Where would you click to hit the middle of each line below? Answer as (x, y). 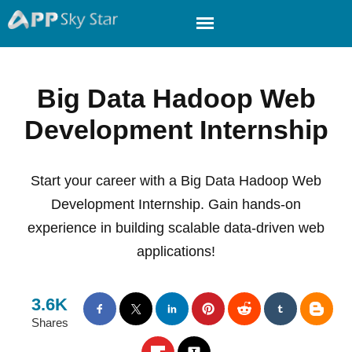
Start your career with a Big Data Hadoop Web (176, 181)
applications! (176, 251)
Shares (49, 323)
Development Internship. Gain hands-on (176, 204)
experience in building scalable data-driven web (176, 228)
